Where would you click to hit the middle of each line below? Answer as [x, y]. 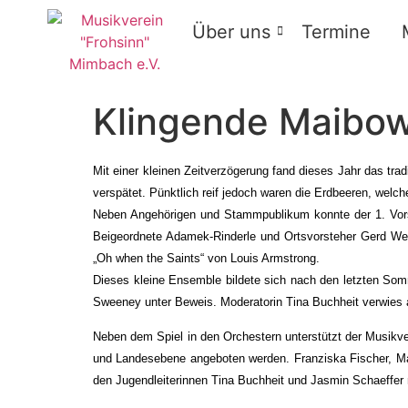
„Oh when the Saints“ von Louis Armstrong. [206, 258]
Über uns [231, 32]
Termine [336, 32]
